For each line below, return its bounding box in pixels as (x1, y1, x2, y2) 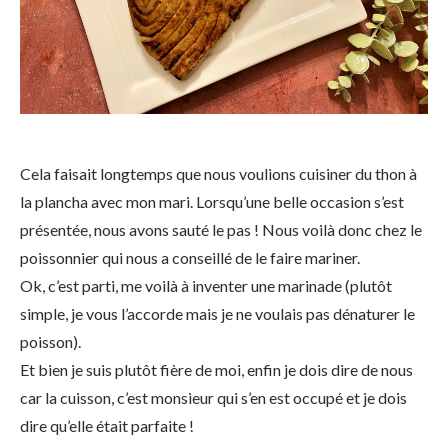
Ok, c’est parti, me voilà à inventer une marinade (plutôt (20, 276, 392, 295)
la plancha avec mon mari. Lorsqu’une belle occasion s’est (20, 192, 404, 211)
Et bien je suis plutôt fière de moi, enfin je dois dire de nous (20, 360, 413, 379)
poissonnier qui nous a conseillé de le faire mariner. (20, 248, 360, 267)
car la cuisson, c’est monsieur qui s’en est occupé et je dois (20, 388, 407, 407)
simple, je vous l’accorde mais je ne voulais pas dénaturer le (20, 304, 415, 323)
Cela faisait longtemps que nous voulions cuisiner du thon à (20, 164, 417, 183)
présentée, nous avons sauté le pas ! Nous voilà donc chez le (20, 220, 422, 239)
